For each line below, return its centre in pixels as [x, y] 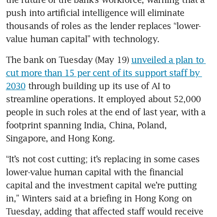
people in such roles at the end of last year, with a [106, 112]
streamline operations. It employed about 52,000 [103, 99]
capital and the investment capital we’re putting [101, 185]
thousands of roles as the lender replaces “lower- [103, 25]
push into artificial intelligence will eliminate [95, 12]
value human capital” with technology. [83, 39]
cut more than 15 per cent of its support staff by [103, 72]
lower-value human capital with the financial [95, 172]
